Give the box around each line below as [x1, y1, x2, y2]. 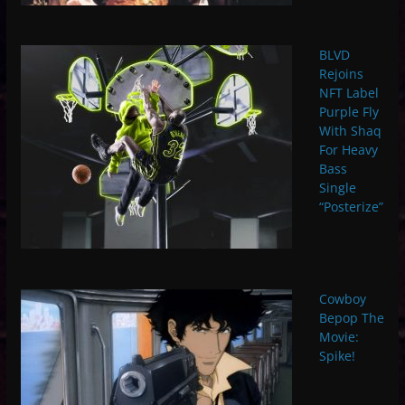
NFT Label [318, 84, 379, 102]
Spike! [318, 347, 355, 365]
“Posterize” [318, 198, 383, 216]
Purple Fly [318, 103, 379, 121]
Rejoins [318, 65, 363, 83]
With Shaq [318, 122, 381, 140]
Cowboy [318, 290, 366, 308]
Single [318, 179, 356, 197]
